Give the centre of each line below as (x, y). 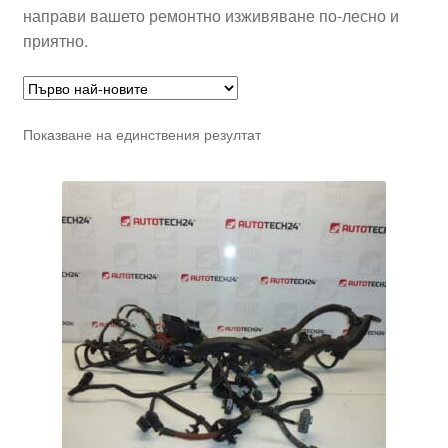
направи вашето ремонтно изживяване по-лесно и (210, 16)
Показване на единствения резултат (141, 133)
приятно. (55, 41)
